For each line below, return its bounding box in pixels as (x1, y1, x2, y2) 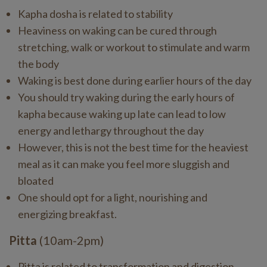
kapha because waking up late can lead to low (18, 107, 226, 120)
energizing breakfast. (18, 207, 117, 221)
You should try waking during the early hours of (18, 91, 235, 104)
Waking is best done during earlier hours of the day (18, 74, 252, 87)
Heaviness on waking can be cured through (18, 24, 217, 37)
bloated (18, 174, 54, 187)
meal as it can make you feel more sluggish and (18, 157, 229, 170)
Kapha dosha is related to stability (18, 7, 173, 20)
